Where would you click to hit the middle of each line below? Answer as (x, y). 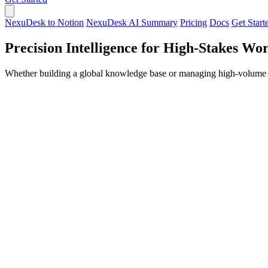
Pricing (194, 22)
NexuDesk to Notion (44, 22)
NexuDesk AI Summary (132, 22)
